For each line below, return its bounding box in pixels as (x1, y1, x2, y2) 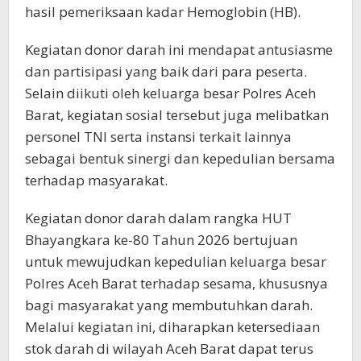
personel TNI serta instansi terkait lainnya (25, 127, 292, 147)
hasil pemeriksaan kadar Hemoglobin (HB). (25, 2, 301, 22)
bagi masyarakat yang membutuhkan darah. (25, 296, 313, 315)
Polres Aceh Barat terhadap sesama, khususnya (25, 274, 328, 293)
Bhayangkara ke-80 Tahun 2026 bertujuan (25, 230, 297, 250)
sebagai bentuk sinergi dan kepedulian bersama (25, 149, 335, 168)
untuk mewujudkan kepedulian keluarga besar (25, 252, 326, 272)
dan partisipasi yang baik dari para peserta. (25, 62, 307, 81)
